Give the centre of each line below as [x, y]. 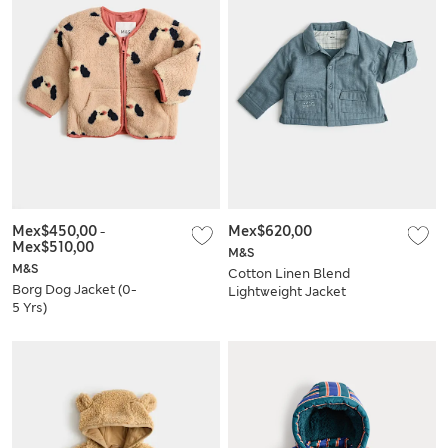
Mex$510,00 [53, 246]
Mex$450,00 [56, 230]
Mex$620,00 [270, 230]
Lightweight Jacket [287, 291]
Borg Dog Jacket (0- [74, 289]
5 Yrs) [29, 307]
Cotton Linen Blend [289, 273]
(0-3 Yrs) [254, 309]
